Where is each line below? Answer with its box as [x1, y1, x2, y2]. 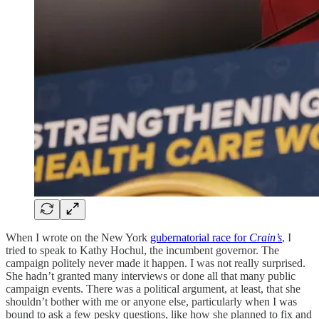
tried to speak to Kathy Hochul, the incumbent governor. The [6, 244, 279, 256]
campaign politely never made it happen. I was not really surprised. [6, 256, 305, 269]
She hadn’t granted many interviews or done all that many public [6, 269, 296, 282]
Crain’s [249, 231, 282, 244]
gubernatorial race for [150, 231, 249, 244]
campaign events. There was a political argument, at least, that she [6, 282, 300, 295]
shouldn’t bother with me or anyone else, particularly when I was [6, 295, 297, 308]
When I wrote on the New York [6, 231, 150, 244]
